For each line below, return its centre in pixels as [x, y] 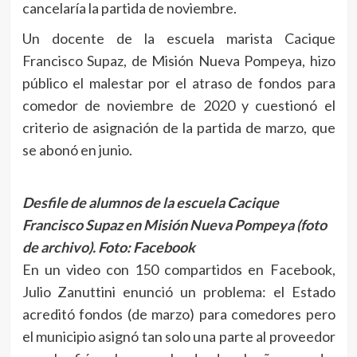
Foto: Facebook [146, 247]
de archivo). [60, 247]
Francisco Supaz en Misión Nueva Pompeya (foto [174, 225]
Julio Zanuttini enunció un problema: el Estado [178, 292]
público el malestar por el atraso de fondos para [178, 83]
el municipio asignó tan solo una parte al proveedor [178, 337]
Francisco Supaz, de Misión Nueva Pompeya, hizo [178, 61]
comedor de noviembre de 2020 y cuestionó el [178, 106]
